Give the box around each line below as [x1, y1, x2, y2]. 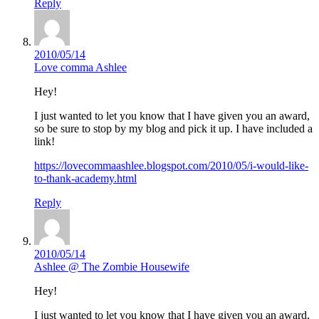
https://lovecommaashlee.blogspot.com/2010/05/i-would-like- [34, 159, 308, 172]
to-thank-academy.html [34, 172, 137, 185]
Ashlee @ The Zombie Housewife [34, 261, 189, 273]
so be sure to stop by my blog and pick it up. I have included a [34, 122, 313, 135]
